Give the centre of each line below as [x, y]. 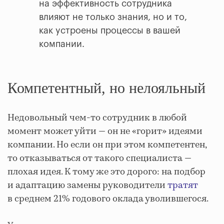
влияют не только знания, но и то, [113, 17]
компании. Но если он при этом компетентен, [107, 145]
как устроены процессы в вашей [110, 31]
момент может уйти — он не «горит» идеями [105, 132]
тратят [183, 186]
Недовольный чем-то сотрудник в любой [97, 118]
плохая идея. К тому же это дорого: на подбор [106, 172]
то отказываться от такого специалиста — [99, 159]
